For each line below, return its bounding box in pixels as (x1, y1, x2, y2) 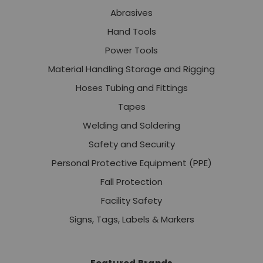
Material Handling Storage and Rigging (48, 63, 215, 76)
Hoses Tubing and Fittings (75, 82, 188, 95)
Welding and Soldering (83, 119, 180, 132)
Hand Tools (107, 25, 156, 38)
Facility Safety (101, 194, 162, 207)
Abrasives (110, 6, 153, 19)
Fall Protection (100, 176, 163, 188)
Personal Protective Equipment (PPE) (51, 157, 212, 170)
